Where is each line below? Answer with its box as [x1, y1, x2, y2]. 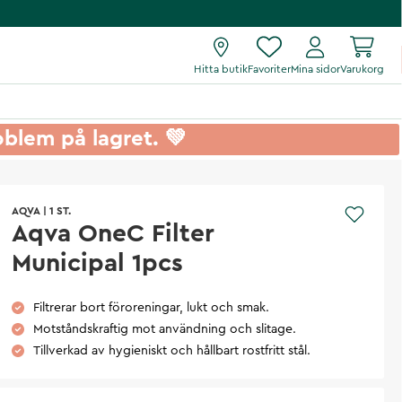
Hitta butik [194, 64, 248, 74]
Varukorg [340, 64, 384, 74]
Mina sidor [291, 64, 340, 74]
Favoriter [248, 64, 291, 74]
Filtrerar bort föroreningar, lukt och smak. [33, 301, 270, 314]
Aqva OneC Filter [12, 220, 215, 246]
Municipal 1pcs [12, 249, 184, 275]
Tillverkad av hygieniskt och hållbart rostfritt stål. [33, 344, 311, 357]
